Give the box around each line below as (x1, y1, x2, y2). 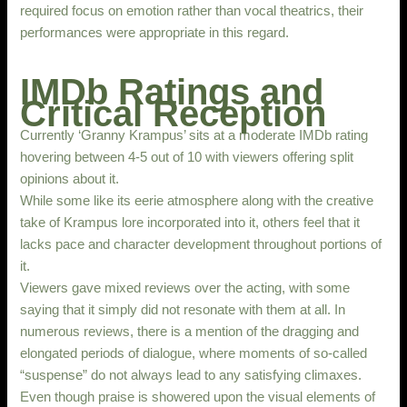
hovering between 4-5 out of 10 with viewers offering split (20, 149, 354, 164)
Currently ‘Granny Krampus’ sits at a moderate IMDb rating (20, 127, 369, 143)
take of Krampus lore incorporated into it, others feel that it (20, 214, 361, 230)
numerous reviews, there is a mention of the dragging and (20, 323, 360, 339)
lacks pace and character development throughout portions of (20, 236, 382, 252)
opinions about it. (20, 171, 120, 186)
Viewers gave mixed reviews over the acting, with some (20, 280, 351, 295)
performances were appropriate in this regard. (20, 25, 290, 40)
